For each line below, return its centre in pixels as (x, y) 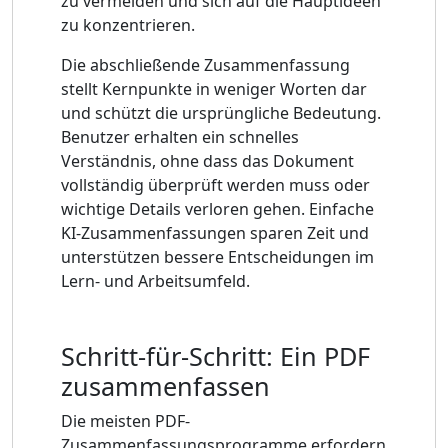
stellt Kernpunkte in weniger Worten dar (214, 88)
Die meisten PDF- (125, 420)
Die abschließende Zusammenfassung (205, 64)
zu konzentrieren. (128, 24)
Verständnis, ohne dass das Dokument (207, 160)
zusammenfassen (165, 385)
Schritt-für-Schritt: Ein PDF (215, 355)
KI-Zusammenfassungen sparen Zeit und (215, 232)
